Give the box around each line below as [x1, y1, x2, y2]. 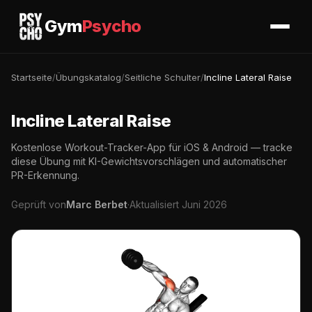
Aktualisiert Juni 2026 [130, 198, 227, 210]
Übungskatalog [56, 72, 121, 83]
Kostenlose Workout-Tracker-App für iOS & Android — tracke [11, 141, 292, 153]
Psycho [81, 16, 141, 36]
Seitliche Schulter [125, 72, 201, 83]
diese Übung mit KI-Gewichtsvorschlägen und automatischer [11, 155, 287, 167]
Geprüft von [11, 198, 66, 210]
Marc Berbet [66, 198, 127, 210]
